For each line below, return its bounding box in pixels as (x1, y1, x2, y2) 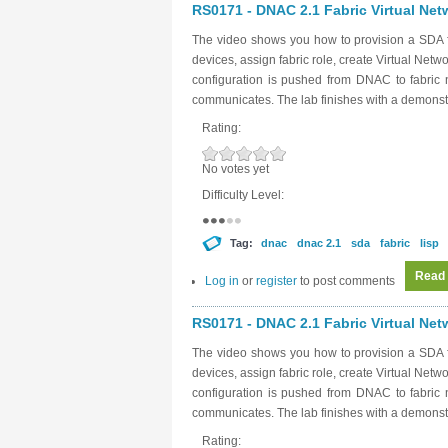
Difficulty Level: (202, 188, 287, 202)
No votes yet (202, 162, 269, 176)
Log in (205, 274, 239, 288)
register (256, 274, 297, 288)
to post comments (297, 274, 395, 288)
